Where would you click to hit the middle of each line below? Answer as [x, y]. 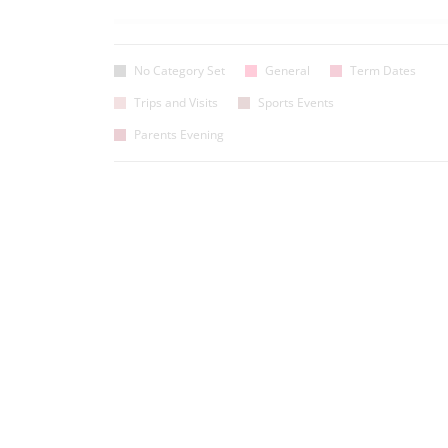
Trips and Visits [176, 102]
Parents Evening [179, 134]
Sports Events [296, 102]
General [287, 70]
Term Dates [383, 70]
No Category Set [179, 70]
